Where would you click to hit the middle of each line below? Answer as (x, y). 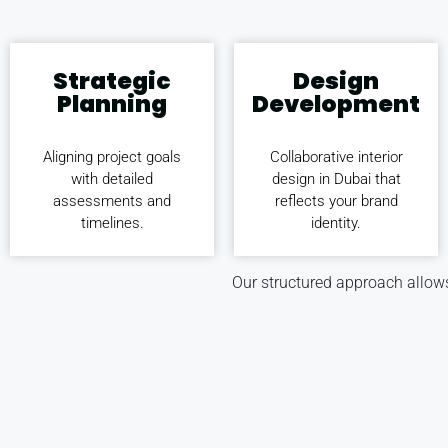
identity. (336, 222)
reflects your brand (336, 200)
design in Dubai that (336, 178)
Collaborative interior (336, 156)
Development (336, 103)
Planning (112, 103)
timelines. (112, 222)
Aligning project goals (112, 156)
